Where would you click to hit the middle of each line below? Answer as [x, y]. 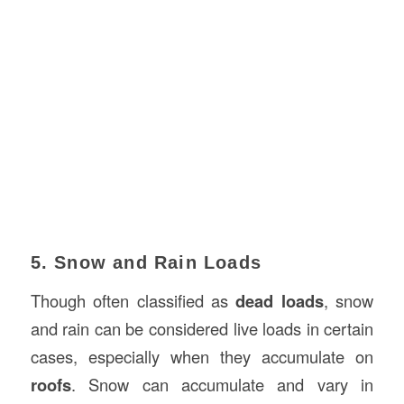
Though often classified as [133, 300]
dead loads [280, 300]
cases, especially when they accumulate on [202, 356]
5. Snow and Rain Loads [146, 263]
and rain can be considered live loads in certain [202, 328]
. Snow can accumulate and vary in [222, 384]
